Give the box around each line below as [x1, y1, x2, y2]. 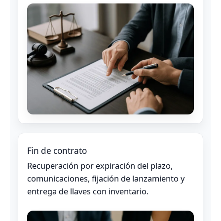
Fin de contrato [27, 145, 87, 156]
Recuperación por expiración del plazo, [27, 159, 173, 171]
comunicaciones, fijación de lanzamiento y [27, 172, 184, 184]
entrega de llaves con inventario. [27, 185, 148, 197]
